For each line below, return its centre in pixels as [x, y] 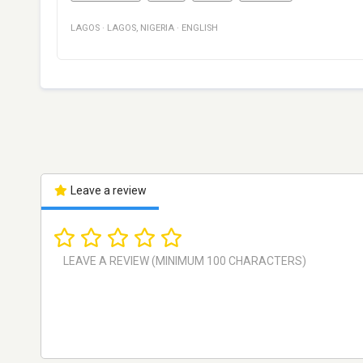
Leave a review [107, 191]
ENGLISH [200, 28]
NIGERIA [157, 28]
